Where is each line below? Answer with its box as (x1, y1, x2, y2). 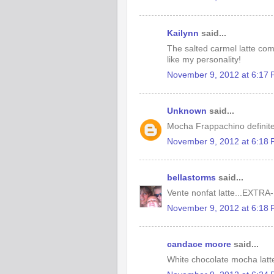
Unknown (167, 106, 207, 116)
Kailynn (167, 29, 199, 38)
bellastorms (167, 173, 216, 182)
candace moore (167, 240, 231, 249)
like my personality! (167, 54, 241, 64)
